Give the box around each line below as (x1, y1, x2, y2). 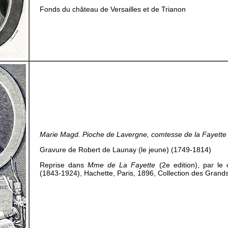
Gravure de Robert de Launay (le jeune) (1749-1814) (40, 146, 211, 154)
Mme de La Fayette (88, 161, 156, 169)
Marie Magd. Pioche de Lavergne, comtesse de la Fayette (40, 130, 226, 138)
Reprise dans (40, 161, 88, 169)
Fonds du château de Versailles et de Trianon (40, 5, 186, 13)
